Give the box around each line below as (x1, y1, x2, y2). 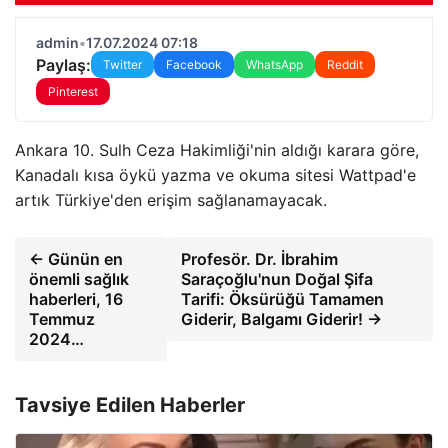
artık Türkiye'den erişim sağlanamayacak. (15, 190, 327, 210)
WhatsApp (246, 57, 303, 72)
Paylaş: (36, 54, 91, 75)
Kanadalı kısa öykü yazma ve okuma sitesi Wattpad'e (15, 165, 416, 185)
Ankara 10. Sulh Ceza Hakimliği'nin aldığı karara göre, (15, 140, 419, 160)
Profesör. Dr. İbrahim (180, 249, 338, 269)
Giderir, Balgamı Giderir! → (180, 309, 382, 329)
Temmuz (29, 309, 95, 329)
